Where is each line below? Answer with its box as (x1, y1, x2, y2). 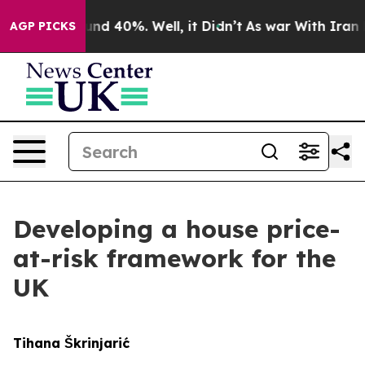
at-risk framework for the (13, 243, 336, 274)
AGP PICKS (10, 19, 76, 33)
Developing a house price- (13, 213, 341, 244)
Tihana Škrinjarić (13, 335, 130, 351)
